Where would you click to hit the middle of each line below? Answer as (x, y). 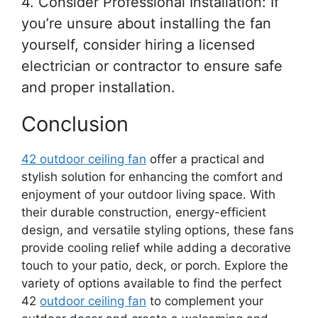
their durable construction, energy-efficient (144, 212)
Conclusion (75, 124)
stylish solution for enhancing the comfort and (152, 176)
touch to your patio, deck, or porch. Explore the (155, 265)
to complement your (205, 301)
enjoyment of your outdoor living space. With (148, 194)
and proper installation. (98, 87)
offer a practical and (205, 159)
